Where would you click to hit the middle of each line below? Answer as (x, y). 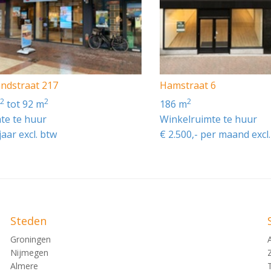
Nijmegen (29, 252)
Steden (28, 220)
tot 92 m (24, 104)
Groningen (31, 239)
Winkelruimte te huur (208, 119)
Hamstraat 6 (188, 85)
